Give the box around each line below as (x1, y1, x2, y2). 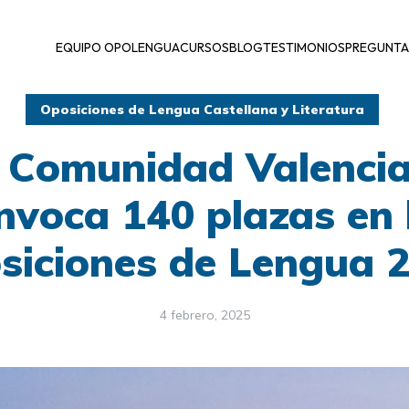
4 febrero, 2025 (159, 307, 250, 324)
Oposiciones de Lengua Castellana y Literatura (40, 101, 364, 119)
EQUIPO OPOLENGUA (56, 38, 180, 56)
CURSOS (180, 38, 229, 56)
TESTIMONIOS (263, 38, 345, 56)
